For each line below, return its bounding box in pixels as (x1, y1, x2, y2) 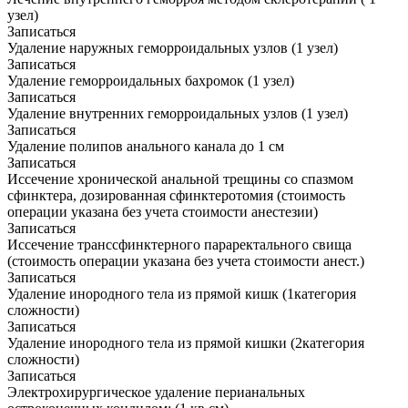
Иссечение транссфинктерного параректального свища (7, 237, 352, 253)
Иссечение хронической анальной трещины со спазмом (7, 171, 353, 188)
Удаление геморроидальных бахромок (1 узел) (7, 73, 294, 89)
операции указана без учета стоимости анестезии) (7, 204, 318, 220)
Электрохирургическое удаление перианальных (7, 384, 305, 401)
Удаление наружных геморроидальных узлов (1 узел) (7, 40, 338, 56)
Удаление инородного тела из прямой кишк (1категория (7, 286, 356, 302)
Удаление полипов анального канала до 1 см (7, 138, 284, 155)
